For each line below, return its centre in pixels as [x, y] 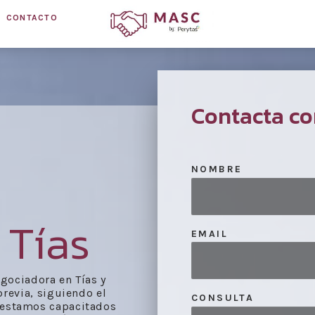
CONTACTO [32, 18]
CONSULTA [223, 298]
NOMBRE [217, 169]
